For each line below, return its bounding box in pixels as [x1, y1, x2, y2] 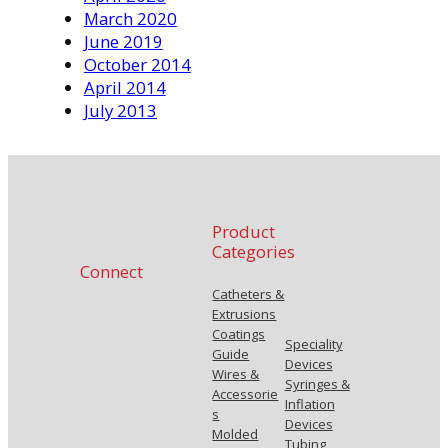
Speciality [284, 335, 343, 354]
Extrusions [212, 305, 277, 324]
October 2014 [83, 52, 191, 76]
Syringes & [284, 375, 350, 394]
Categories [212, 239, 296, 263]
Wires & [212, 365, 260, 384]
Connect [79, 259, 143, 283]
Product [212, 219, 276, 243]
